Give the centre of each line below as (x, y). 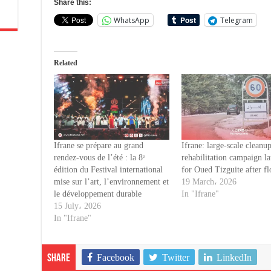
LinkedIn (234, 258)
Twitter (176, 258)
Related (66, 63)
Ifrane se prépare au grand (99, 146)
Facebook (116, 258)
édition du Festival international (108, 170)
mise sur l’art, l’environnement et (111, 182)
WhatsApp (132, 20)
